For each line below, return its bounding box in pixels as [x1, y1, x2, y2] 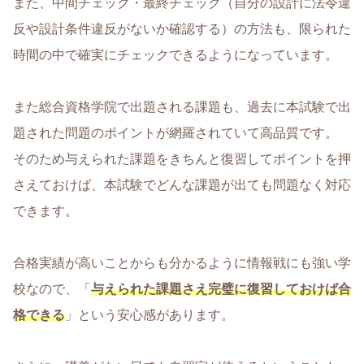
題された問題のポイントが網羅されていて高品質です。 [13, 125, 338, 140]
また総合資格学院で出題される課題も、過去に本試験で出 [13, 99, 351, 114]
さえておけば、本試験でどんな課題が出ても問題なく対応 [13, 177, 351, 192]
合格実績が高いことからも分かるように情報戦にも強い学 [13, 255, 351, 270]
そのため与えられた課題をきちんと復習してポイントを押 [13, 151, 351, 166]
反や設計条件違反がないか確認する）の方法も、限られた [13, 21, 351, 36]
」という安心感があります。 [65, 307, 234, 322]
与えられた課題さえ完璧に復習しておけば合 [91, 281, 351, 296]
